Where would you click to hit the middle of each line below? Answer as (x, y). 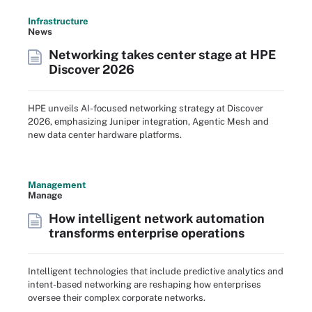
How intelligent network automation (157, 218)
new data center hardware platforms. (105, 134)
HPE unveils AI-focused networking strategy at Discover (146, 108)
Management (57, 185)
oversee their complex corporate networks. (117, 298)
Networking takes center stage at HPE (162, 55)
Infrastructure (58, 22)
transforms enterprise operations (147, 233)
